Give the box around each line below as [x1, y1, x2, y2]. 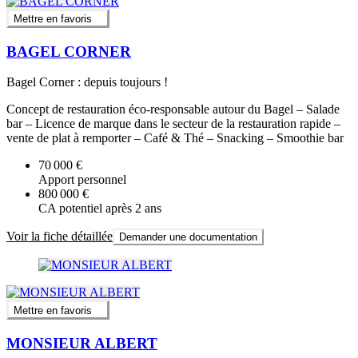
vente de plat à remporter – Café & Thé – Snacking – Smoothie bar [6, 131, 344, 145]
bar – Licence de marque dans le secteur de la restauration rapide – [6, 117, 340, 131]
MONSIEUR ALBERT [6, 334, 157, 352]
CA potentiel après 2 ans [38, 201, 161, 216]
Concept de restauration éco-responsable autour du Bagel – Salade [6, 102, 340, 117]
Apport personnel [38, 173, 126, 187]
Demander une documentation [119, 231, 257, 244]
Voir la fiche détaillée [6, 229, 113, 244]
